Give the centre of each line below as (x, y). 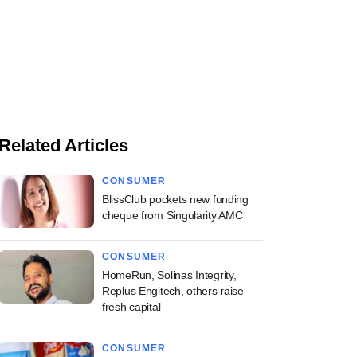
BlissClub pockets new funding (175, 199)
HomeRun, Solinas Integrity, (169, 275)
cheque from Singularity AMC (173, 215)
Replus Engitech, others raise (173, 291)
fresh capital (131, 307)
